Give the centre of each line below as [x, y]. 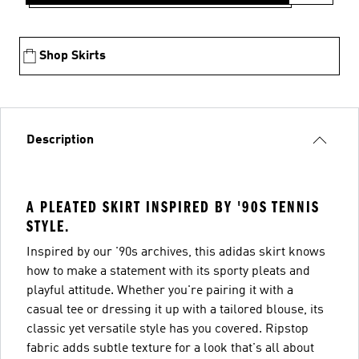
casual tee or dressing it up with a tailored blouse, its [175, 310]
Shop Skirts [73, 56]
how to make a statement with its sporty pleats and [168, 272]
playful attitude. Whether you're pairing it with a [160, 291]
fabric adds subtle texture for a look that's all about [170, 349]
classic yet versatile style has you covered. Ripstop [167, 329]
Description [60, 140]
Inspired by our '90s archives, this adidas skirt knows [176, 252]
